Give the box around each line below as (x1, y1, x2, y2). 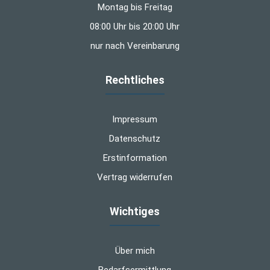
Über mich (115, 245, 155, 256)
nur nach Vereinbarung (90, 40, 180, 51)
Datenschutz (109, 133, 161, 144)
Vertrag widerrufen (97, 171, 173, 183)
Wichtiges (110, 204, 160, 218)
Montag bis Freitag (97, 1, 172, 13)
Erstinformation (102, 152, 167, 163)
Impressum (112, 113, 158, 125)
